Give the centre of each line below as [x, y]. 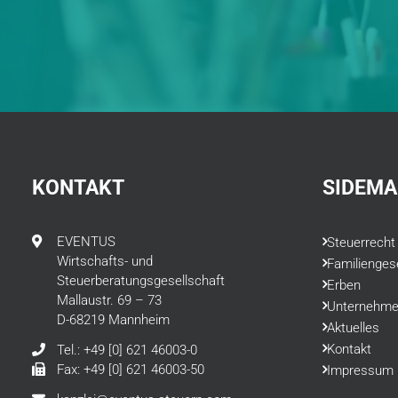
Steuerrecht [361, 243]
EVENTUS [86, 242]
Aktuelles [353, 328]
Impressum [360, 370]
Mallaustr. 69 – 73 [109, 300]
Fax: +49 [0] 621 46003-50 [131, 370]
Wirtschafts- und [105, 261]
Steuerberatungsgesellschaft [141, 281]
